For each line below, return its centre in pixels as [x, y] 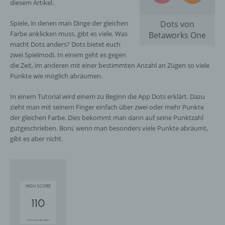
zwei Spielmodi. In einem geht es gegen [68, 55]
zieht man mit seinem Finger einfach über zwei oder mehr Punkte [107, 107]
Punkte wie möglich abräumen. [56, 76]
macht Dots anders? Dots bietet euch [65, 44]
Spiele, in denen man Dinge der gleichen [69, 23]
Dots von [177, 24]
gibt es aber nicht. [36, 139]
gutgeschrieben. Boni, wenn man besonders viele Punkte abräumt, [109, 128]
